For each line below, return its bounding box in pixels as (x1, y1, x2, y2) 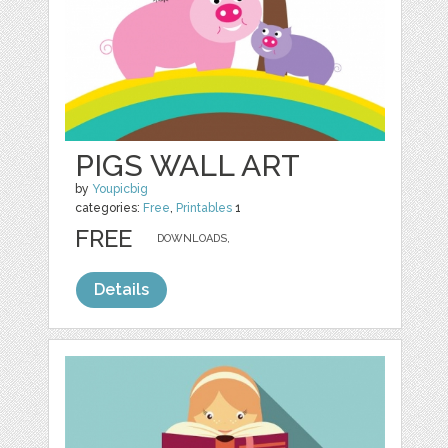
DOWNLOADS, (157, 232, 231, 246)
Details (94, 280, 150, 300)
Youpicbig (92, 182, 149, 197)
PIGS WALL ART (75, 148, 301, 184)
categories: (75, 201, 144, 216)
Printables (176, 201, 233, 216)
